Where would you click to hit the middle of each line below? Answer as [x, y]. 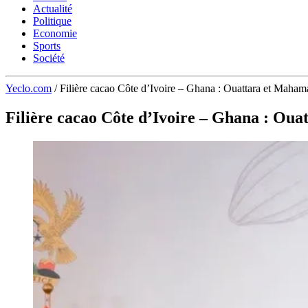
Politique [52, 21]
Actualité [53, 9]
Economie [55, 33]
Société [49, 58]
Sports [47, 46]
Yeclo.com [29, 88]
